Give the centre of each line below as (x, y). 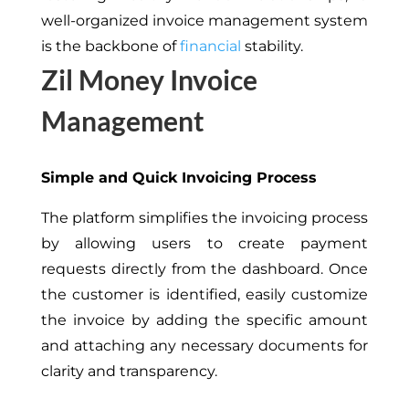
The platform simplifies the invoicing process (204, 217)
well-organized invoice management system (204, 20)
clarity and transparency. (131, 371)
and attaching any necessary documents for (204, 345)
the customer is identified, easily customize (204, 294)
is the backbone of (110, 46)
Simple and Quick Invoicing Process (178, 177)
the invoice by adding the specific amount (204, 320)
